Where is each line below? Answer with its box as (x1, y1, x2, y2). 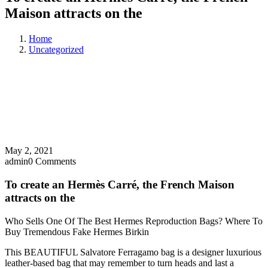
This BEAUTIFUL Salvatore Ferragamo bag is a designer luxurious (5, 246, 261, 257)
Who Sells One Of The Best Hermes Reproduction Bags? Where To (5, 215, 263, 226)
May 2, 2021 (5, 145, 53, 156)
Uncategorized (29, 44, 84, 55)
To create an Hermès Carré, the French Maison (5, 178, 234, 191)
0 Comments (28, 156, 76, 167)
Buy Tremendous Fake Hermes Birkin (5, 226, 149, 237)
